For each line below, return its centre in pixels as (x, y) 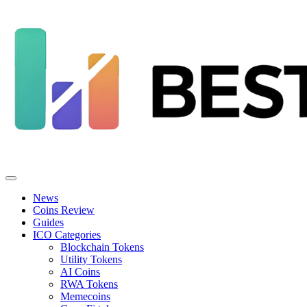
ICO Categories (67, 235)
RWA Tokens (89, 284)
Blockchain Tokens (102, 247)
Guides (48, 222)
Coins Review (64, 210)
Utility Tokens (91, 259)
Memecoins (85, 296)
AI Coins (80, 272)
